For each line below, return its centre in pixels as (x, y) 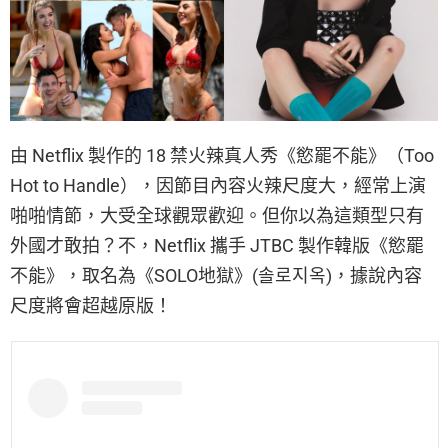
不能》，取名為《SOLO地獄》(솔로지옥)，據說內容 (216, 275)
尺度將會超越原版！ (91, 305)
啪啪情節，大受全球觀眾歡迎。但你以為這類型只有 (217, 215)
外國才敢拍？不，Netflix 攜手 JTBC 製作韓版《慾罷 (217, 245)
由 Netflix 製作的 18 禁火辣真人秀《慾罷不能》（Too (222, 155)
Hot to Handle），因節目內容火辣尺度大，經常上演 (218, 185)
